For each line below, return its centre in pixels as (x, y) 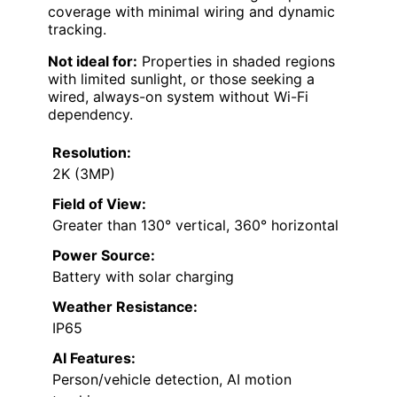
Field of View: (99, 204)
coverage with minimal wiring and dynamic (191, 12)
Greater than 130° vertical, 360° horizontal (195, 226)
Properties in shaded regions (236, 62)
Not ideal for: (93, 62)
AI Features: (94, 358)
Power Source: (104, 256)
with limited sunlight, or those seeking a (181, 79)
